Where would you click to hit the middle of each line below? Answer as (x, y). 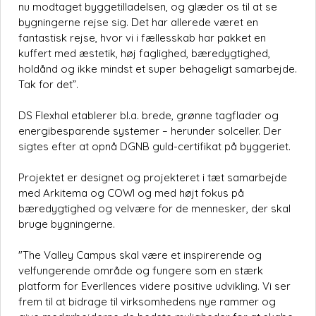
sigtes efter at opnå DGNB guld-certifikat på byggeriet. (154, 147)
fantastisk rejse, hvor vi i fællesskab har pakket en (142, 38)
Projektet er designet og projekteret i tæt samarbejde (153, 178)
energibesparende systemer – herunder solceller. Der (150, 131)
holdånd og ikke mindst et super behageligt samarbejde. (158, 69)
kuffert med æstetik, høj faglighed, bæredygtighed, (144, 54)
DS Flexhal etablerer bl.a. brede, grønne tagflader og (148, 116)
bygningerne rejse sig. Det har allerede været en (138, 23)
